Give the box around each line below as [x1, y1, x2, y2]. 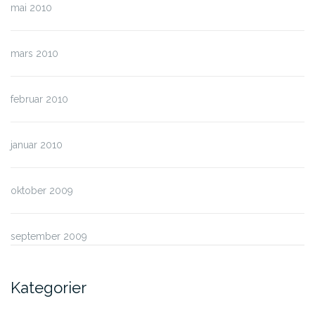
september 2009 [11, 231, 87, 243]
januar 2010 [11, 139, 63, 151]
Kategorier [11, 278, 86, 297]
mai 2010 [11, 2, 52, 14]
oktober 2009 [11, 185, 73, 197]
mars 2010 [11, 48, 58, 60]
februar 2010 [11, 94, 68, 105]
